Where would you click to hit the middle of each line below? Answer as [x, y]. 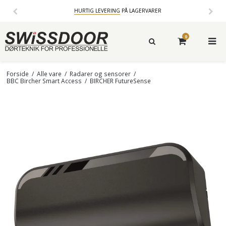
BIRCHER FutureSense [120, 80]
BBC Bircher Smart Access [44, 80]
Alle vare [49, 73]
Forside [17, 73]
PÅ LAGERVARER [140, 11]
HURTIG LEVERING [97, 11]
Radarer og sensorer [100, 73]
